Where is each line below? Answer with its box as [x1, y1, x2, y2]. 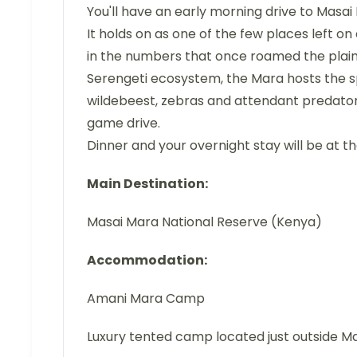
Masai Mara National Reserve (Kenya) [87, 213, 322, 231]
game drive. [87, 114, 160, 132]
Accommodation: [87, 251, 207, 269]
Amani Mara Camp [87, 289, 205, 308]
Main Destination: [87, 175, 208, 193]
